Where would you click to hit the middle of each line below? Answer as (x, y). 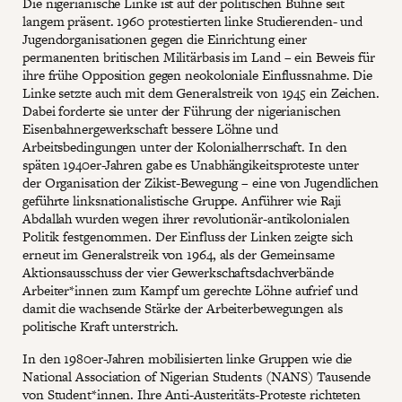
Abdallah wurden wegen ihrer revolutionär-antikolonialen (186, 219)
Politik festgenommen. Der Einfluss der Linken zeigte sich (188, 237)
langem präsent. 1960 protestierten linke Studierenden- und (193, 22)
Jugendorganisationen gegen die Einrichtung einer (165, 39)
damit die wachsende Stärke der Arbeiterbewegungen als (183, 309)
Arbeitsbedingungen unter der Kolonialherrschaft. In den (185, 147)
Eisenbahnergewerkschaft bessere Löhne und (150, 129)
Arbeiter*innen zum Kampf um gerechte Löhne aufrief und (190, 291)
